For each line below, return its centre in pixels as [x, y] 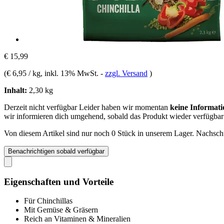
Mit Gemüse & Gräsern [61, 210]
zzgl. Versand [126, 73]
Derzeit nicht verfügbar [41, 107]
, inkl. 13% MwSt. [70, 73]
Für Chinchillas [48, 201]
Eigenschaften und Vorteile [59, 181]
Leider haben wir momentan [124, 107]
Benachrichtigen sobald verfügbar [56, 151]
